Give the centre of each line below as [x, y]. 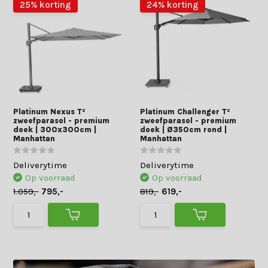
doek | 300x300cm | [55, 130]
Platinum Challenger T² [185, 112]
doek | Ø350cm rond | [183, 130]
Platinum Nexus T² [50, 112]
